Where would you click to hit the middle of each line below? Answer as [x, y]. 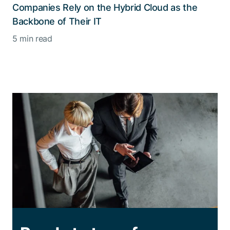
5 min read [32, 39]
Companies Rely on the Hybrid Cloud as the [105, 8]
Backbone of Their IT [57, 22]
